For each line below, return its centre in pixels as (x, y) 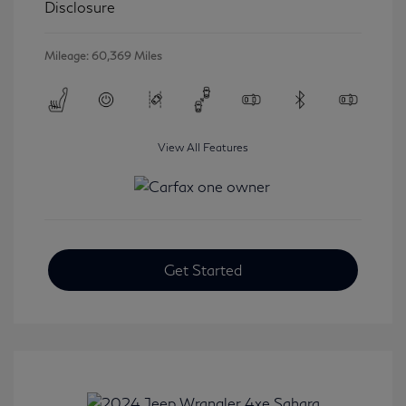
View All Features (203, 147)
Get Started (203, 269)
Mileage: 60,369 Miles (103, 55)
